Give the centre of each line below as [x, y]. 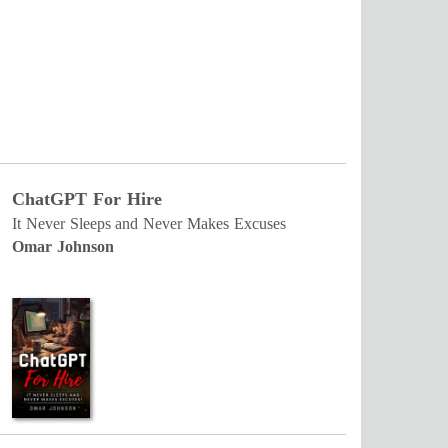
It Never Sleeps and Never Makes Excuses [149, 223]
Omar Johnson [63, 246]
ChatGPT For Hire [87, 199]
